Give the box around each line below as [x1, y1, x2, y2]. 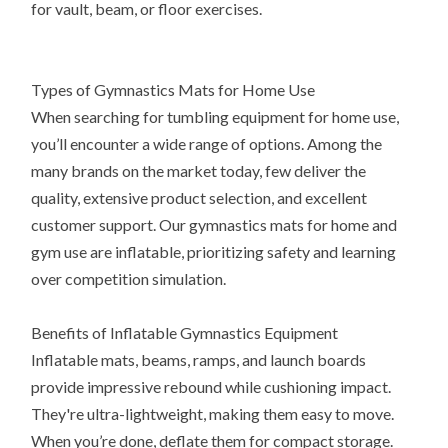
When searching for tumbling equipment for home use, [31, 107, 400, 127]
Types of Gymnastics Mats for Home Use [31, 80, 316, 100]
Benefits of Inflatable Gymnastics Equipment [31, 323, 339, 343]
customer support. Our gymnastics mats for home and [31, 215, 398, 235]
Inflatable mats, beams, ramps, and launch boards [31, 350, 367, 370]
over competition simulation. [31, 269, 227, 289]
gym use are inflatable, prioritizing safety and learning [31, 242, 397, 262]
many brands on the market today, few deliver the [31, 161, 367, 181]
